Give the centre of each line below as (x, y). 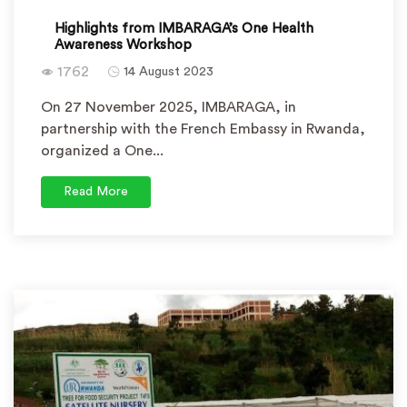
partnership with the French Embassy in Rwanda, (203, 129)
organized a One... (102, 151)
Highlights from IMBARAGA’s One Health (184, 29)
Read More (96, 192)
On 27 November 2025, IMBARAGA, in (169, 107)
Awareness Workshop (123, 45)
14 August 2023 (169, 72)
